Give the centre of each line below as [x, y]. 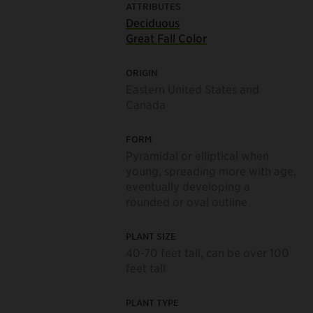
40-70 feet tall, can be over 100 [207, 252]
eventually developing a [188, 185]
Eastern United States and [192, 88]
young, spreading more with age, [211, 170]
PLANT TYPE [152, 302]
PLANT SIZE [151, 236]
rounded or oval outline [186, 201]
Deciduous [152, 22]
